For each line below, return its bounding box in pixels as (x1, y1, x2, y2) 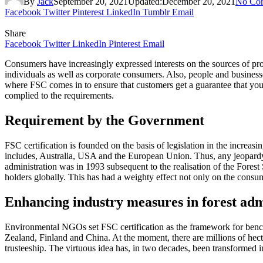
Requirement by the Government (5, 112, 204, 128)
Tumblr (143, 6, 170, 17)
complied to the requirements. (5, 90, 114, 100)
